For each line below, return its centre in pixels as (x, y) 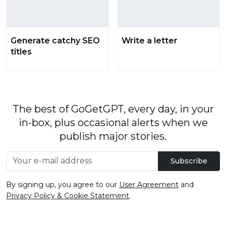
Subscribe (189, 161)
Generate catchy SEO (55, 40)
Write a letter (150, 40)
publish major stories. (113, 136)
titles (21, 51)
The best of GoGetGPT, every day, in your (113, 109)
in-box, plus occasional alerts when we (113, 122)
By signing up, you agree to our (63, 184)
